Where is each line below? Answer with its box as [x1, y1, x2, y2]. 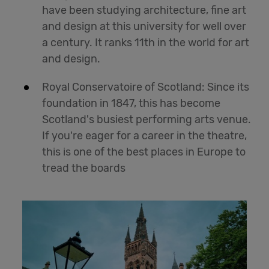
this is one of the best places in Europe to [42, 145, 246, 159]
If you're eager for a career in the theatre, [42, 129, 247, 143]
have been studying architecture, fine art [42, 4, 246, 17]
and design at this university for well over [42, 20, 246, 34]
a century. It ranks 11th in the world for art [42, 36, 249, 50]
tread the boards [42, 162, 128, 175]
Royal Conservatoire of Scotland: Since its [42, 80, 249, 94]
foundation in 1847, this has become [42, 97, 220, 110]
